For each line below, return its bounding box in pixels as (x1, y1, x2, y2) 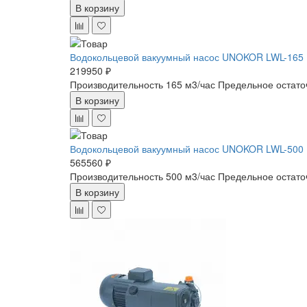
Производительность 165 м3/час (70, 77, 215, 91)
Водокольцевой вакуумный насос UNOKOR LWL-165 (70, 49, 304, 64)
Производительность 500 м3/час (70, 169, 215, 183)
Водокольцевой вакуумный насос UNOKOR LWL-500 (70, 141, 304, 156)
